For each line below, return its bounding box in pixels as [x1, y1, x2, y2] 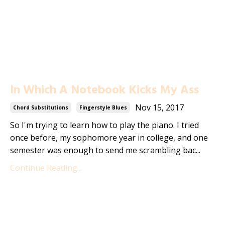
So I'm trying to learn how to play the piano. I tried [10, 119, 199, 131]
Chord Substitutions [13, 103, 68, 111]
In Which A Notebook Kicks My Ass [10, 80, 199, 100]
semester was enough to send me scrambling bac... [10, 144, 200, 156]
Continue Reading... [10, 162, 82, 173]
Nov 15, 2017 [135, 101, 184, 113]
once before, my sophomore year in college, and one [10, 132, 208, 143]
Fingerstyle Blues [79, 103, 127, 111]
